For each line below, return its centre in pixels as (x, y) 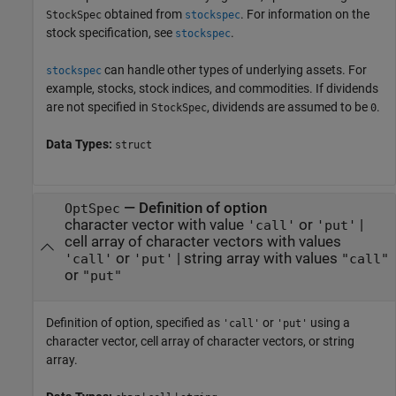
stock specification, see (110, 32)
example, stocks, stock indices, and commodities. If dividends (212, 88)
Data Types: (80, 144)
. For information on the (305, 14)
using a (329, 322)
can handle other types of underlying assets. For (234, 69)
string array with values (262, 259)
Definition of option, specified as (134, 322)
